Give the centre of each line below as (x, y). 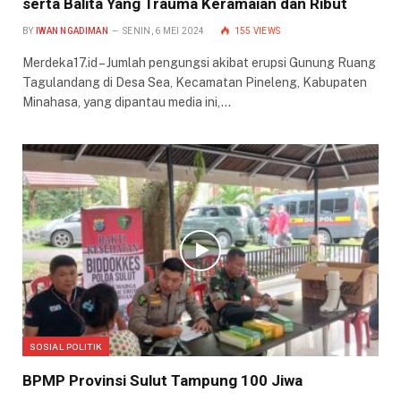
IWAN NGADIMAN (72, 31)
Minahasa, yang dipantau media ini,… (127, 102)
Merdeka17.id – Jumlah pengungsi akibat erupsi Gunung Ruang (199, 63)
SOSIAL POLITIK (66, 347)
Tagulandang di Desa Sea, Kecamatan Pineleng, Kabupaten (195, 83)
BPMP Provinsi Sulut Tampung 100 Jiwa (162, 381)
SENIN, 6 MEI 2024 (164, 31)
